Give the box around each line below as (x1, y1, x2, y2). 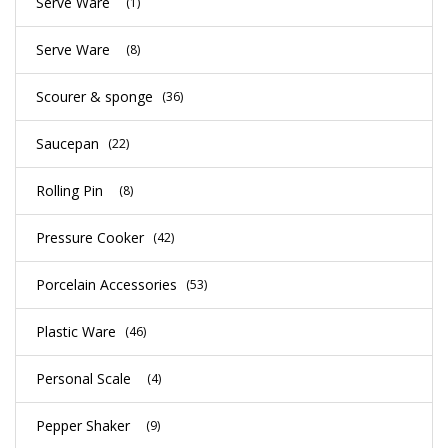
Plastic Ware (36, 321, 116, 341)
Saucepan (36, 133, 99, 153)
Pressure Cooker (36, 227, 144, 247)
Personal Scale (36, 368, 131, 388)
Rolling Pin (36, 180, 103, 200)
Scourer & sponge (36, 86, 153, 106)
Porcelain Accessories (36, 274, 177, 294)
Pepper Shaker (36, 415, 130, 435)
